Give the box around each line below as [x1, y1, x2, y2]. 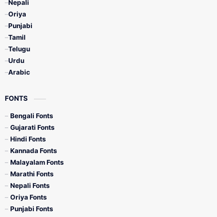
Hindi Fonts [10, 135, 46, 143]
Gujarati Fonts [10, 124, 55, 132]
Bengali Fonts [10, 112, 53, 120]
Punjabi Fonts [10, 205, 53, 213]
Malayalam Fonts [10, 158, 64, 167]
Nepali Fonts [10, 182, 50, 190]
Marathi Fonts [10, 170, 54, 178]
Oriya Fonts [10, 193, 47, 201]
